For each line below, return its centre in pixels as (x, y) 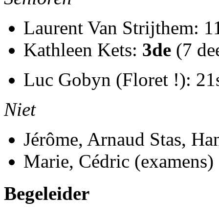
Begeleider (47, 194)
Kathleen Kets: (83, 50)
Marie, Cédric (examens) (119, 161)
